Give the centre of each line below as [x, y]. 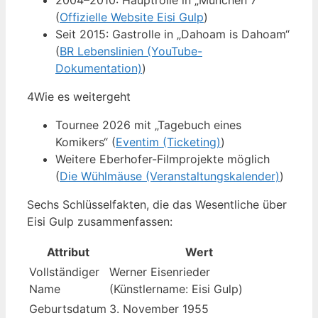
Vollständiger [64, 272]
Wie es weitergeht [82, 97]
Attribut [68, 252]
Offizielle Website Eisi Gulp [132, 17]
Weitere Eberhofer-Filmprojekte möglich [163, 159]
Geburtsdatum [68, 309]
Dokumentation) [99, 68]
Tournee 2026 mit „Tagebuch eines [148, 125]
